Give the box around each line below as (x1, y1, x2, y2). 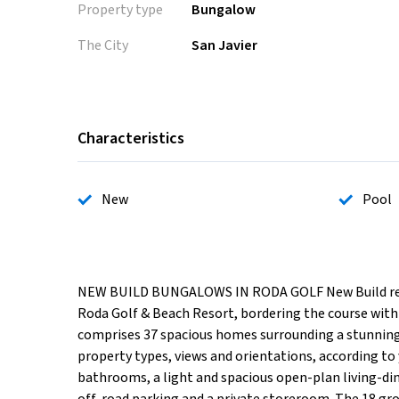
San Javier (191, 36, 257, 56)
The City (77, 36, 128, 56)
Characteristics (77, 127, 184, 151)
